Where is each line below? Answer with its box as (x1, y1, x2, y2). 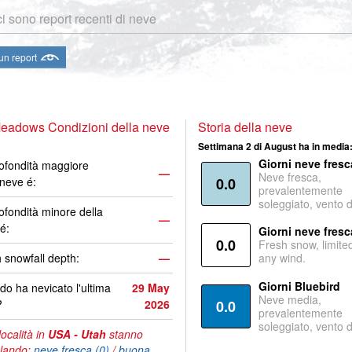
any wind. (258, 250, 306, 266)
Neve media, (258, 291, 321, 307)
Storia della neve (197, 118, 292, 136)
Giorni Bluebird (258, 278, 340, 294)
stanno (106, 326, 143, 342)
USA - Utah (48, 326, 106, 342)
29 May (132, 280, 170, 295)
